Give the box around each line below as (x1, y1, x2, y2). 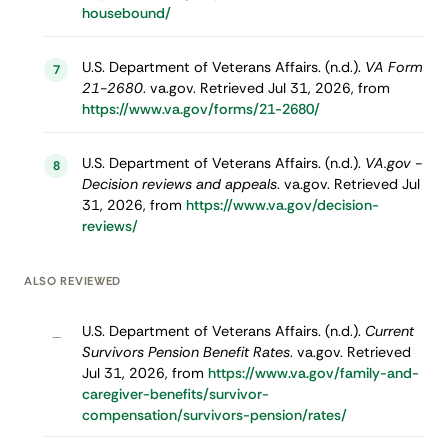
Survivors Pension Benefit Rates (81, 343, 290, 362)
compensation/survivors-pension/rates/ (81, 406, 347, 425)
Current (364, 322, 414, 341)
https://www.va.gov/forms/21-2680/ (81, 100, 320, 119)
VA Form (364, 58, 423, 77)
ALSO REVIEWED (24, 273, 121, 289)
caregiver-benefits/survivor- (81, 385, 269, 404)
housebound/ (81, 4, 171, 23)
